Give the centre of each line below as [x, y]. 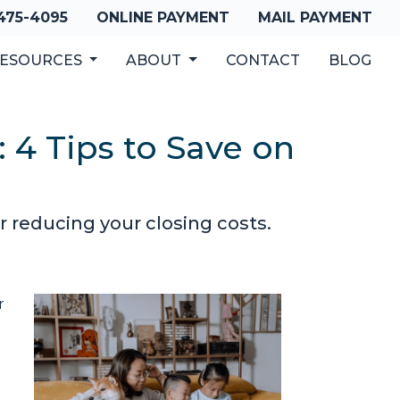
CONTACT [263, 60]
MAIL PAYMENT [315, 17]
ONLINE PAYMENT [163, 17]
